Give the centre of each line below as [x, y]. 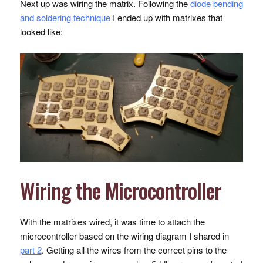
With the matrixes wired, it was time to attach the [112, 221]
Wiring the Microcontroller [120, 190]
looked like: [41, 32]
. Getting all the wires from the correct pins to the [134, 249]
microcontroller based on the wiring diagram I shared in [124, 235]
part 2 [31, 249]
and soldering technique [65, 18]
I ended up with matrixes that [166, 18]
